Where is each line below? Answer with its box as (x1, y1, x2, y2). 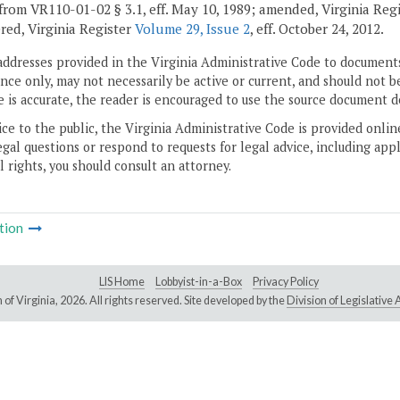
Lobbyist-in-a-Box (155, 275, 242, 289)
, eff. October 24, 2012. (250, 20, 384, 38)
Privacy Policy (253, 275, 319, 289)
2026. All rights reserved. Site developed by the (59, 294, 287, 308)
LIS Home (99, 275, 145, 289)
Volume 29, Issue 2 (135, 20, 250, 38)
